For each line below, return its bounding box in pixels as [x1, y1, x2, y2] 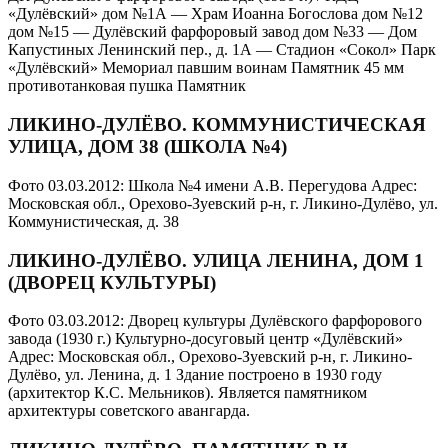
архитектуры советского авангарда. [8, 402, 250, 420]
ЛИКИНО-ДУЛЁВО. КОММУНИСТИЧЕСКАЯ [8, 114, 426, 136]
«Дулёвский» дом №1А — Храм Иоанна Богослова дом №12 [8, 5, 423, 23]
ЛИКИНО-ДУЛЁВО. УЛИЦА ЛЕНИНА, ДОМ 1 [8, 249, 424, 271]
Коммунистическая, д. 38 [8, 212, 179, 230]
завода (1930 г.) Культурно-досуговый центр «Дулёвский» [8, 330, 403, 348]
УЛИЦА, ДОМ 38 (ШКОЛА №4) [8, 136, 287, 158]
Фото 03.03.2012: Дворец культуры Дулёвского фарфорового [8, 312, 422, 330]
